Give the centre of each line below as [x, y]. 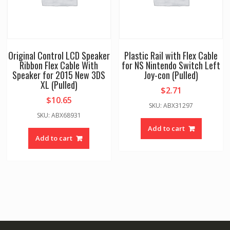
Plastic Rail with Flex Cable [171, 55]
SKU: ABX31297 [171, 105]
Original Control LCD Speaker [59, 55]
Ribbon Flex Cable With [59, 65]
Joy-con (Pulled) [171, 75]
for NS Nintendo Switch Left [171, 65]
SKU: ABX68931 [59, 115]
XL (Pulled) [59, 84]
